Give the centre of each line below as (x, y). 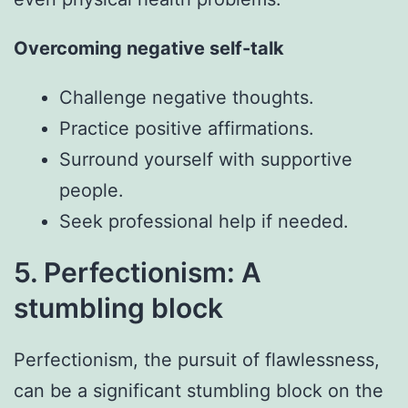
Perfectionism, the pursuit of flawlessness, (197, 359)
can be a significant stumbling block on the (199, 390)
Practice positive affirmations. (187, 128)
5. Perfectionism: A (138, 272)
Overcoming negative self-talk (149, 48)
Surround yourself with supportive (206, 159)
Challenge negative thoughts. (187, 97)
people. (92, 190)
